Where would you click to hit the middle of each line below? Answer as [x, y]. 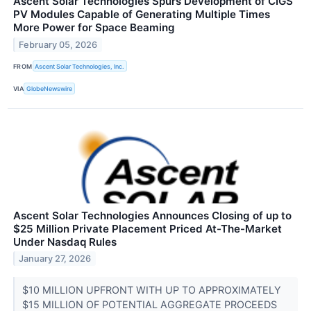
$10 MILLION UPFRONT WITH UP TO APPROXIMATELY [151, 290]
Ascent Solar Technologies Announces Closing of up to [152, 215]
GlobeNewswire [50, 88]
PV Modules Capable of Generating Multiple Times [142, 15]
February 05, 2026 [58, 44]
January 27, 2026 [55, 259]
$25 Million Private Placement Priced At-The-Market [148, 228]
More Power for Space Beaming [94, 28]
